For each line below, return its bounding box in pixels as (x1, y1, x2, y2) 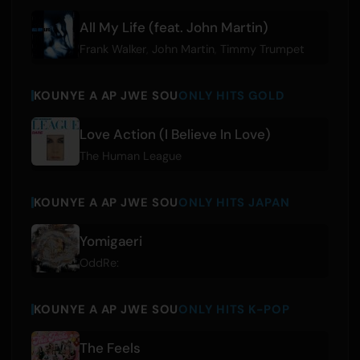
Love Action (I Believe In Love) (79, 125, 271, 144)
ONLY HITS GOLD (178, 87, 284, 104)
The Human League (79, 149, 182, 164)
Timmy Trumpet (219, 42, 305, 57)
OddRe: (79, 256, 119, 271)
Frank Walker (79, 42, 146, 57)
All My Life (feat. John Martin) (79, 18, 268, 37)
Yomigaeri (79, 232, 142, 251)
